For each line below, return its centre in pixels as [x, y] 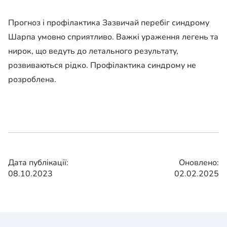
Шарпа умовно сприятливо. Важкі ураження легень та [113, 37]
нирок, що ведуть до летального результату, [93, 51]
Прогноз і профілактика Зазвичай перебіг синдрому [109, 23]
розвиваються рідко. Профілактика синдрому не [102, 66]
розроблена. [32, 80]
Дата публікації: [38, 163]
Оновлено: [199, 163]
